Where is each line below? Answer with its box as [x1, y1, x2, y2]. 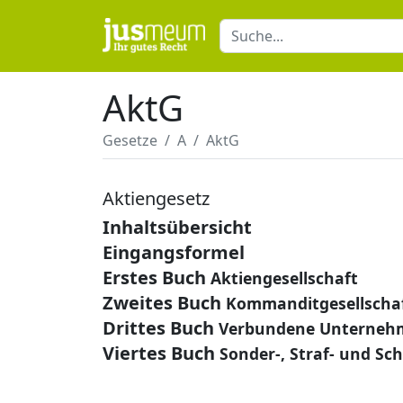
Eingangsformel [103, 240, 245, 264]
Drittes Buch [103, 316, 214, 340]
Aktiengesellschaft [210, 267, 358, 289]
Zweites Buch [103, 291, 221, 315]
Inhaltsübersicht [103, 215, 252, 239]
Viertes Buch [103, 341, 215, 365]
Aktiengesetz [103, 186, 210, 210]
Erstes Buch [103, 265, 206, 290]
